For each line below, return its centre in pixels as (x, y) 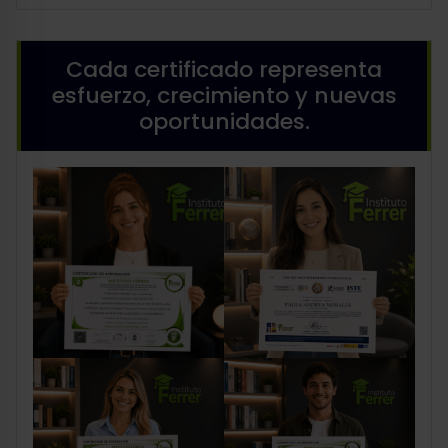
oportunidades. (224, 121)
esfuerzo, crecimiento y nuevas (224, 95)
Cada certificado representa (224, 69)
